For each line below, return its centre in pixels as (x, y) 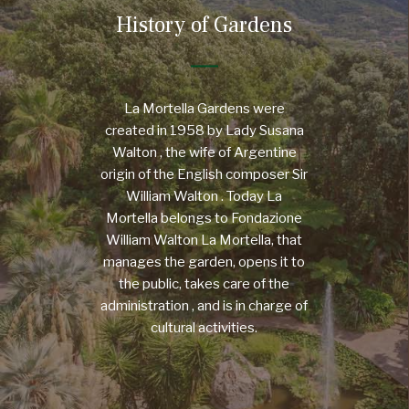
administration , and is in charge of (204, 305)
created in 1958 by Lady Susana (204, 130)
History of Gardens (204, 25)
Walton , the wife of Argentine (204, 152)
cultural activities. (204, 327)
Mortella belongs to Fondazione (204, 218)
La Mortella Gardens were (204, 108)
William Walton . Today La (204, 196)
